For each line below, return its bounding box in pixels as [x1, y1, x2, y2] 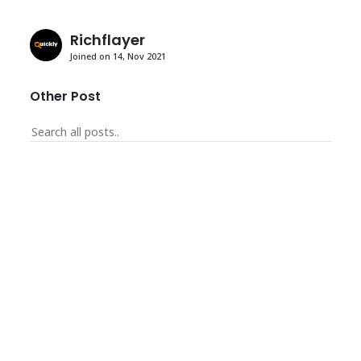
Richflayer [70, 30, 146, 50]
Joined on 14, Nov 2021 [70, 50, 167, 62]
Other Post [30, 87, 102, 106]
